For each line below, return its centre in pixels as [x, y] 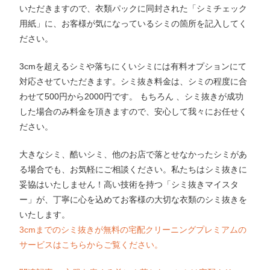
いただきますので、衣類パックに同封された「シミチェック [133, 8]
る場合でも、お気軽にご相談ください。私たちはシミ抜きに [133, 169]
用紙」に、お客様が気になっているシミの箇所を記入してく [133, 23]
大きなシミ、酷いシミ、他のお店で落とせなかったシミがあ [133, 154]
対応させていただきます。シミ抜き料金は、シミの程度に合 [133, 81]
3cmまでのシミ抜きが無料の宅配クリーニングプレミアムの [133, 229]
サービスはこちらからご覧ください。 [91, 244]
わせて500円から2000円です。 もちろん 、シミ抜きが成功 [132, 96]
